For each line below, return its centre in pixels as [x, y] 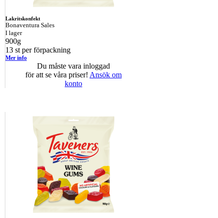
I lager [14, 33]
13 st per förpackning [38, 50]
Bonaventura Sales [30, 25]
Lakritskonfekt [23, 18]
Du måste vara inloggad [73, 66]
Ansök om [106, 74]
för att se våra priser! [57, 74]
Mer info [16, 58]
